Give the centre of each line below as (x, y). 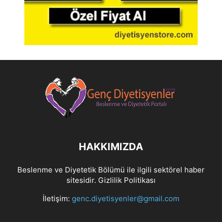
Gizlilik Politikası (127, 180)
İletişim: (57, 198)
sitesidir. (82, 180)
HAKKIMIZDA (111, 146)
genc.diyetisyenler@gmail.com (126, 198)
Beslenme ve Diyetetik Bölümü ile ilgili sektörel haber (111, 169)
